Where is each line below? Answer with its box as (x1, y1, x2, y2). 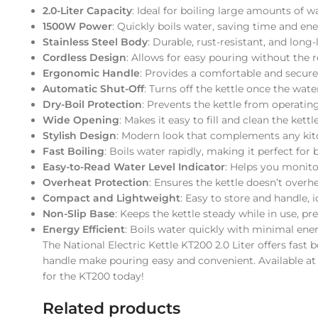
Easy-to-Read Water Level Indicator (43, 160, 225, 174)
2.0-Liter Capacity (43, 4, 132, 18)
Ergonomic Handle (43, 67, 140, 80)
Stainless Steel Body (43, 35, 148, 49)
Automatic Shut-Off (43, 82, 144, 96)
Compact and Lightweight (43, 192, 180, 205)
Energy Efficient (43, 223, 125, 236)
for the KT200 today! (43, 270, 144, 283)
